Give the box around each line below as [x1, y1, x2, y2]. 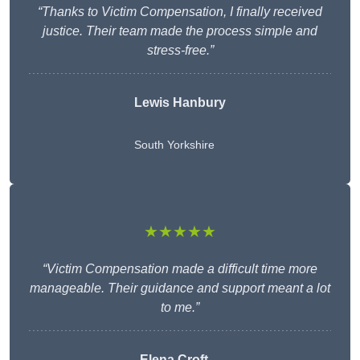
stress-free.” [146, 43, 214, 58]
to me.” [161, 301, 199, 315]
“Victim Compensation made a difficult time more [43, 262, 317, 276]
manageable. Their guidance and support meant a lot [30, 281, 330, 296]
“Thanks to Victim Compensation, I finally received [38, 5, 322, 19]
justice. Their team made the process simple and [43, 24, 317, 39]
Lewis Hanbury [134, 96, 226, 110]
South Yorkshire [134, 138, 215, 152]
